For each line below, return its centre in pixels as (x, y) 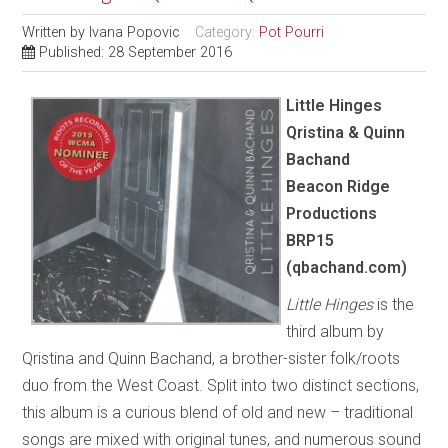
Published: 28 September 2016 (136, 52)
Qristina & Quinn (346, 132)
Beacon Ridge (338, 186)
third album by (335, 331)
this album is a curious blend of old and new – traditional (218, 412)
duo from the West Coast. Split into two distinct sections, (221, 385)
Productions (332, 213)
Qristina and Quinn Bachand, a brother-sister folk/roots (211, 358)
